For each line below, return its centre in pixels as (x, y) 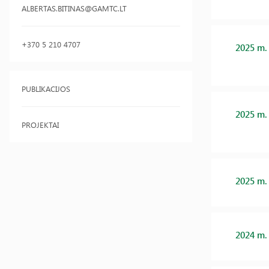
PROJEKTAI (40, 125)
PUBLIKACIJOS (46, 89)
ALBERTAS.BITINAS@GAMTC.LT (74, 8)
